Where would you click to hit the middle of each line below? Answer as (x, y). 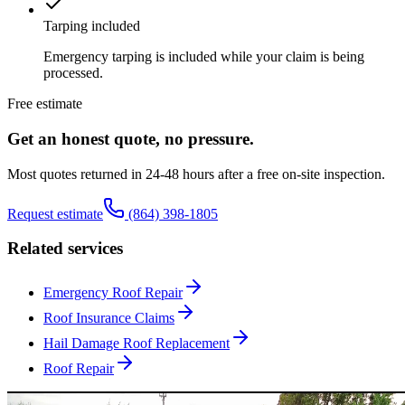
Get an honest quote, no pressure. (131, 138)
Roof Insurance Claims (109, 317)
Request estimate (55, 213)
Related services (65, 249)
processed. (73, 73)
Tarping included (92, 26)
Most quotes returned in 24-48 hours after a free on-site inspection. (196, 174)
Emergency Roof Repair (113, 292)
